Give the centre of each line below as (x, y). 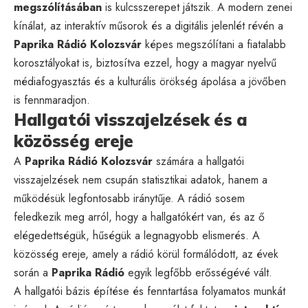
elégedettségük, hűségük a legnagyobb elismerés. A (137, 235)
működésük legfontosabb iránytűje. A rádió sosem (129, 198)
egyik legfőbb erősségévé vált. (198, 272)
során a (33, 272)
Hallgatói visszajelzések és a (131, 119)
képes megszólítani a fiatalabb (214, 44)
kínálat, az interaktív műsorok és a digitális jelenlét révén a (148, 25)
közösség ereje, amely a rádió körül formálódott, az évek (146, 254)
